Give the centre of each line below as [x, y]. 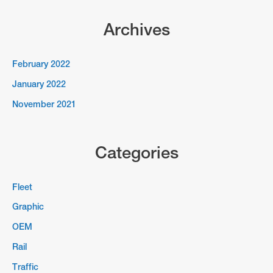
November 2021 [44, 104]
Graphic [28, 207]
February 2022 [41, 64]
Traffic [25, 266]
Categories [136, 152]
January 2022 [39, 84]
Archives [136, 30]
